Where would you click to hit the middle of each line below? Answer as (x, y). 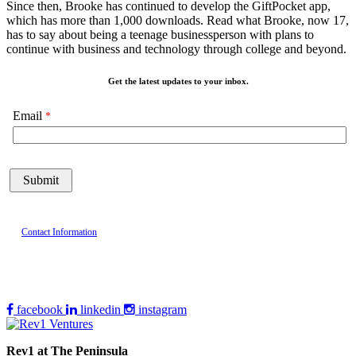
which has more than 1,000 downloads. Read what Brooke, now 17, (178, 20)
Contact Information (59, 232)
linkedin (101, 309)
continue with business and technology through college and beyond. (176, 48)
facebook (40, 309)
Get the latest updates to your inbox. (178, 81)
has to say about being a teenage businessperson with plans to (160, 34)
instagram (163, 309)
